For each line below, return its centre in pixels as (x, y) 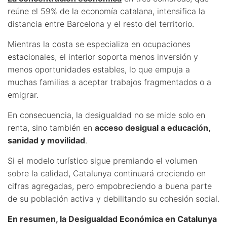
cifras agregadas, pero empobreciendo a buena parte (110, 186)
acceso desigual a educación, (153, 127)
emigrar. (23, 94)
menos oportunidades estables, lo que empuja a (99, 69)
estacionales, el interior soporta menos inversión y (103, 56)
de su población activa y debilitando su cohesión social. (113, 198)
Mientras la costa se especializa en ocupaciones (99, 44)
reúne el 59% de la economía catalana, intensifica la (106, 11)
